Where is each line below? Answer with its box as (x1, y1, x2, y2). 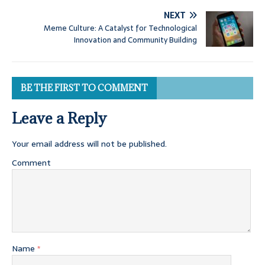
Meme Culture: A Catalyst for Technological (44, 22, 197, 35)
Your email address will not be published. (12, 137, 167, 151)
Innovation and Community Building (74, 34, 197, 47)
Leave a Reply (12, 108, 106, 128)
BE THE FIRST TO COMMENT (21, 82, 148, 94)
